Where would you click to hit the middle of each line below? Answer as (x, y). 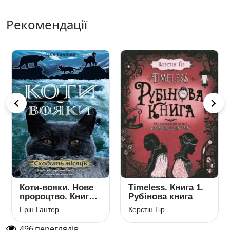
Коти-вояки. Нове (56, 188)
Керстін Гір (147, 209)
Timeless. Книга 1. (166, 188)
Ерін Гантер (39, 209)
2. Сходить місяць (58, 205)
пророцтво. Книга (56, 196)
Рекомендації (47, 24)
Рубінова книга (160, 196)
